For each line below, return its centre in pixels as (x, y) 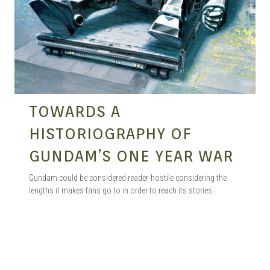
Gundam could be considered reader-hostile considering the (128, 178)
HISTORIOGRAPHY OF (110, 134)
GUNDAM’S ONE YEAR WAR (131, 156)
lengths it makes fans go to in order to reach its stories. (121, 191)
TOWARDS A (75, 111)
